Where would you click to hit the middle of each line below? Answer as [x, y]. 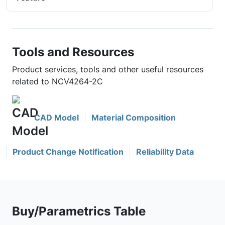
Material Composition [134, 118]
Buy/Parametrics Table [79, 211]
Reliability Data [165, 152]
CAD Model [57, 118]
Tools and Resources [73, 52]
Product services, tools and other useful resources [108, 69]
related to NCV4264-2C [58, 81]
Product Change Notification [68, 152]
